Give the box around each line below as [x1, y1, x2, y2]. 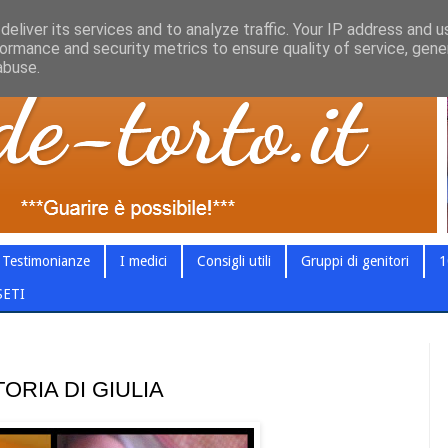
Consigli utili [197, 253, 271, 270]
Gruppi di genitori [301, 253, 409, 270]
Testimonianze [2, 253, 90, 270]
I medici [120, 253, 167, 270]
